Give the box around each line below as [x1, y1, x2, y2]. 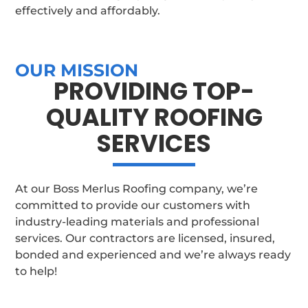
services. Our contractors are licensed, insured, [15, 231, 276, 245]
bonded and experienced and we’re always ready [15, 247, 291, 261]
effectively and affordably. [15, 3, 161, 17]
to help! [15, 264, 58, 278]
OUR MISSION [15, 59, 139, 80]
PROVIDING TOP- [54, 74, 254, 108]
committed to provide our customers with [15, 198, 251, 212]
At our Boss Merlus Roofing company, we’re [15, 181, 258, 195]
